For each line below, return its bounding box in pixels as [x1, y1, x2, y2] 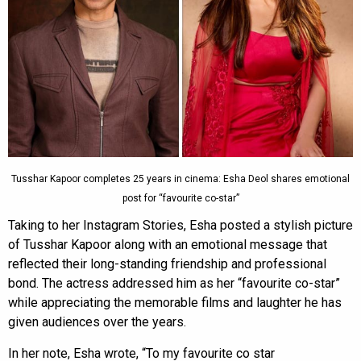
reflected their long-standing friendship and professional [8, 256, 326, 272]
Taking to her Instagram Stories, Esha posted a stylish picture [8, 218, 353, 234]
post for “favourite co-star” [122, 193, 239, 205]
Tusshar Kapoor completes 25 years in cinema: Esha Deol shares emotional [11, 173, 350, 185]
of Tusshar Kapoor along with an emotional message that [8, 237, 327, 253]
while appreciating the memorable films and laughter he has [8, 295, 342, 311]
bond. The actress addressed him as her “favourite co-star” [8, 276, 340, 292]
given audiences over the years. [8, 314, 186, 330]
